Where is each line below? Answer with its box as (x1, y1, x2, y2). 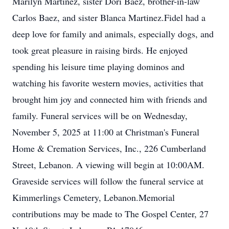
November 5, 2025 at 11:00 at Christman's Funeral (12, 126, 199, 138)
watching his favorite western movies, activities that (12, 77, 203, 89)
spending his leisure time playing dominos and (12, 60, 185, 73)
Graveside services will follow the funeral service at (12, 175, 203, 187)
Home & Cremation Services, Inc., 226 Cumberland (12, 142, 206, 154)
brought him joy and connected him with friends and (12, 93, 207, 105)
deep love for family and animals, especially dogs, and (12, 28, 214, 40)
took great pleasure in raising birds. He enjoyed (12, 44, 188, 56)
